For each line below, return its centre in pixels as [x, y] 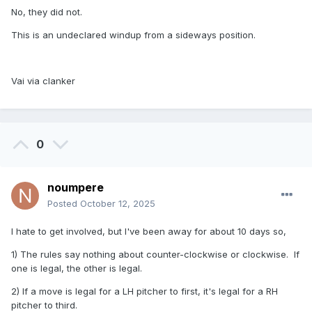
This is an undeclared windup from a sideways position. [133, 35]
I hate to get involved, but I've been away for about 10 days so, [149, 232]
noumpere [76, 188]
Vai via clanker [43, 81]
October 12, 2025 [118, 204]
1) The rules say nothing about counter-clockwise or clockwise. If [155, 255]
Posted [64, 204]
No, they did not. [47, 12]
